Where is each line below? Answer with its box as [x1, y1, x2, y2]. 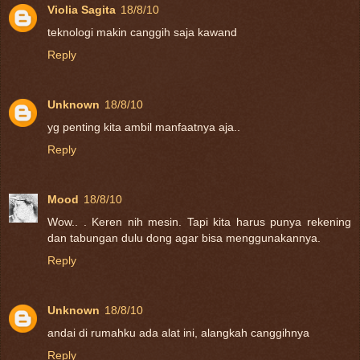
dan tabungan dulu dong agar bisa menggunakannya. [47, 231, 321, 244]
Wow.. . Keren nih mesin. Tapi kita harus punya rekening [47, 215, 351, 228]
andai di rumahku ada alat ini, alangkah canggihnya [47, 325, 309, 339]
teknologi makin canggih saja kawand [47, 25, 237, 39]
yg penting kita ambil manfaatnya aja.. [47, 120, 240, 133]
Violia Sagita [47, 2, 116, 16]
